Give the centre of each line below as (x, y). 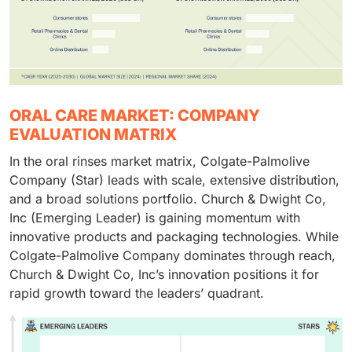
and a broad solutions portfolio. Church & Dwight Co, (168, 198)
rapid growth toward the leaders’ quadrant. (137, 293)
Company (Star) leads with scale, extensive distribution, (174, 180)
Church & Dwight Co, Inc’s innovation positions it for (164, 274)
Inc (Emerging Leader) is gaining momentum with (155, 217)
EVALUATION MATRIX (93, 134)
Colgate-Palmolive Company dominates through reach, (172, 255)
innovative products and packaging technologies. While (174, 236)
